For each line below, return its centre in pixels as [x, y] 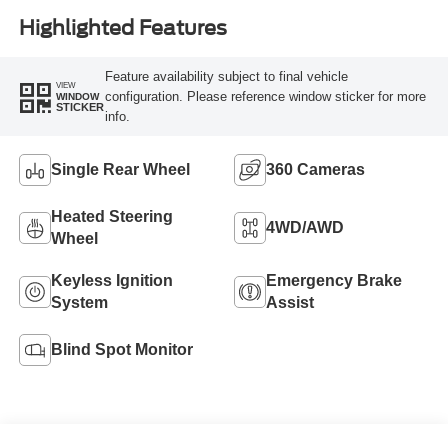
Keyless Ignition [111, 281]
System [79, 303]
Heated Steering [111, 217]
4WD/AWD [305, 228]
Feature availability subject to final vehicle [226, 76]
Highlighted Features [122, 27]
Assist [290, 303]
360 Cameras [315, 170]
